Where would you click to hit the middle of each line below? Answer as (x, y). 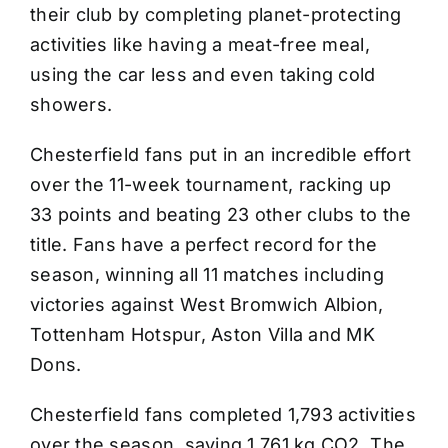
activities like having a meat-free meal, (200, 45)
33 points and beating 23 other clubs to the (221, 215)
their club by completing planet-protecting (216, 15)
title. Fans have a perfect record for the (204, 245)
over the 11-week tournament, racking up (211, 185)
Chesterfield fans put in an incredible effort (221, 155)
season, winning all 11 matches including (207, 275)
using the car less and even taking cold (203, 75)
